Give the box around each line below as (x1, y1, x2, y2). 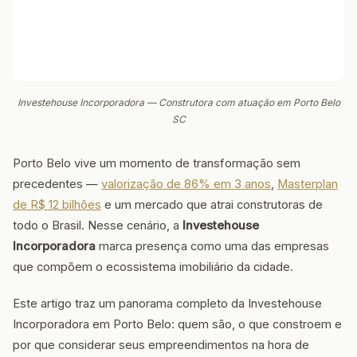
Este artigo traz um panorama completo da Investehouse (13, 296, 322, 311)
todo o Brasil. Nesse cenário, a (13, 218, 182, 233)
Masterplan (277, 177, 338, 191)
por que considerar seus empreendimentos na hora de (13, 338, 309, 352)
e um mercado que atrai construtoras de (101, 198, 323, 212)
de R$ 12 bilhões (13, 198, 101, 212)
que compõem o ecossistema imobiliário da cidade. (13, 260, 293, 274)
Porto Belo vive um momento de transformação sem (13, 156, 300, 171)
